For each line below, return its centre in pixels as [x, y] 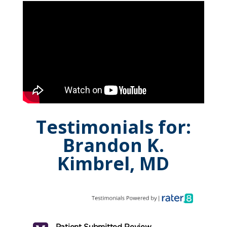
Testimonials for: [113, 127]
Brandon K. [113, 145]
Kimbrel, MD [113, 164]
